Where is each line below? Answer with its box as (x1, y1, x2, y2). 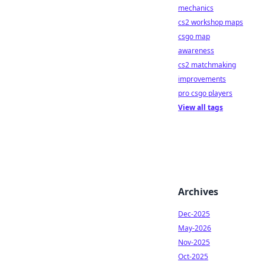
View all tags (178, 102, 223, 112)
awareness (178, 46, 214, 56)
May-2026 (178, 223, 211, 233)
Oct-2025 (178, 251, 208, 261)
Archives (178, 185, 218, 198)
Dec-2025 (178, 209, 210, 219)
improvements (178, 74, 226, 84)
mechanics (178, 3, 214, 13)
